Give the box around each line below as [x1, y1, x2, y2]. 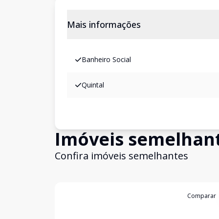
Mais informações [67, 19, 141, 30]
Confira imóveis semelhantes [55, 149, 188, 162]
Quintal [82, 80, 104, 89]
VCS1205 [82, 192, 106, 200]
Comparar [187, 192, 216, 200]
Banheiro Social [82, 55, 131, 64]
